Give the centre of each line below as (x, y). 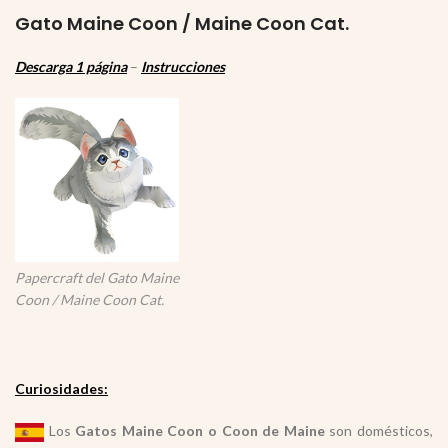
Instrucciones (183, 66)
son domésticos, (379, 430)
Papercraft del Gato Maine (97, 277)
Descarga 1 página (71, 66)
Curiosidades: (61, 388)
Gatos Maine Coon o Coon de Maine (200, 430)
